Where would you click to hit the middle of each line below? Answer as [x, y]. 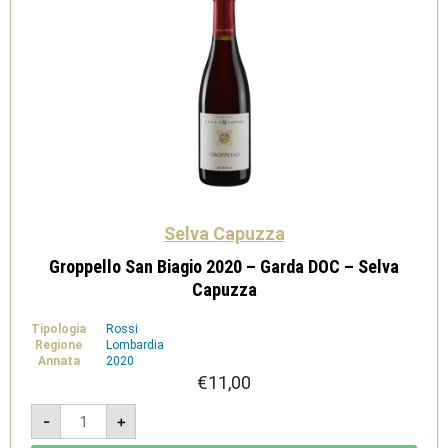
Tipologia [58, 328]
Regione [58, 344]
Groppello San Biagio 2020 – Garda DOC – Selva [224, 266]
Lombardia [135, 344]
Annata [58, 360]
